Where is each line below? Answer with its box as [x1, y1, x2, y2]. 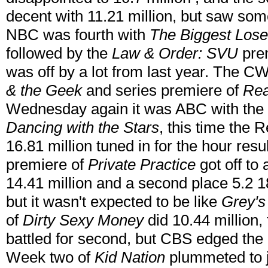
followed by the [6, 44, 112, 63]
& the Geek [6, 81, 82, 100]
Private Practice [88, 156, 196, 174]
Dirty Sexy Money [23, 211, 144, 230]
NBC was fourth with [6, 26, 150, 44]
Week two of [6, 248, 95, 267]
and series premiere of [82, 81, 243, 100]
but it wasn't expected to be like [6, 193, 217, 211]
